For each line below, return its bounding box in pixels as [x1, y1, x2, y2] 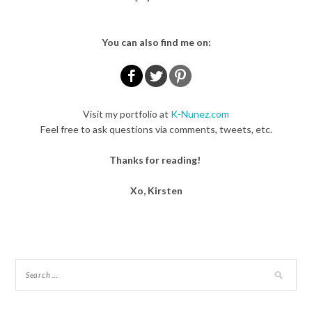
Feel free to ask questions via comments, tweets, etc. [40, 123, 272, 135]
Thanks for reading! [109, 153, 203, 166]
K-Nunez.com [171, 107, 229, 120]
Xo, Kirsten [130, 184, 182, 196]
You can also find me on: [101, 36, 211, 48]
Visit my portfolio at [83, 107, 171, 120]
